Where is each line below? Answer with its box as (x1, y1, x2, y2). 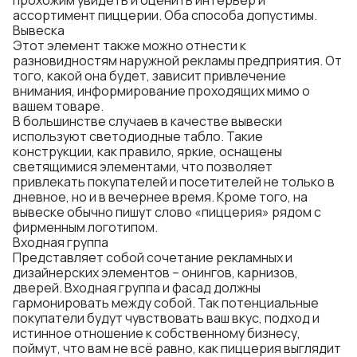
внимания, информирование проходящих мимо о (13, 82, 310, 100)
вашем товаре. (13, 97, 104, 115)
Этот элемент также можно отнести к (13, 37, 246, 54)
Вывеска (13, 22, 65, 39)
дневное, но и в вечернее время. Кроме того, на (13, 188, 308, 206)
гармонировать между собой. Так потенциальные (13, 294, 319, 312)
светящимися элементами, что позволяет (13, 158, 273, 175)
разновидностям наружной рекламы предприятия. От (13, 52, 342, 69)
